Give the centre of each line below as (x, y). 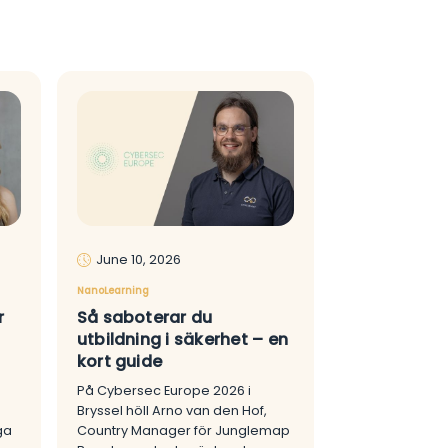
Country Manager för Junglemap (183, 431)
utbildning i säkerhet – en (182, 340)
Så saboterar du (144, 318)
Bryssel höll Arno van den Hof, (171, 411)
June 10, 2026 (138, 260)
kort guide (119, 362)
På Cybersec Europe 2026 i (163, 391)
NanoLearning (112, 291)
